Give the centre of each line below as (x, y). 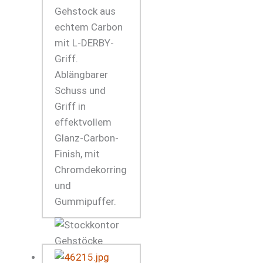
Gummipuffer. (85, 201)
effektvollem (83, 122)
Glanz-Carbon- (87, 138)
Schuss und (80, 90)
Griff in (70, 106)
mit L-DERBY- (84, 43)
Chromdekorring (91, 169)
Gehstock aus (85, 11)
